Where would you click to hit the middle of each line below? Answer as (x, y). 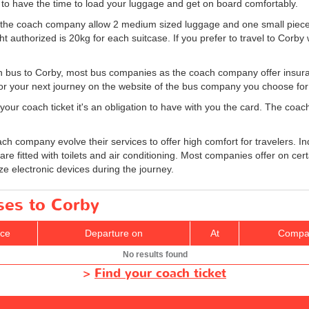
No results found (155, 254)
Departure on (114, 233)
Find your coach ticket (160, 273)
